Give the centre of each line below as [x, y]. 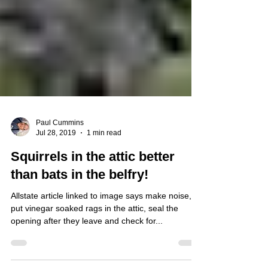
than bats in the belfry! [80, 196]
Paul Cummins [60, 144]
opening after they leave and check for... [87, 242]
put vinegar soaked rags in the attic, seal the [95, 230]
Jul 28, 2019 [56, 154]
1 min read [104, 154]
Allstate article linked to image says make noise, [101, 217]
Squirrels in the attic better [93, 178]
